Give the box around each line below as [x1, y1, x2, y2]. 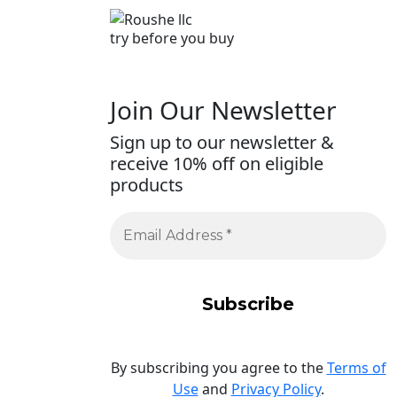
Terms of [326, 357, 386, 378]
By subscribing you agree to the [110, 357, 327, 378]
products [110, 172, 183, 197]
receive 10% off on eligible [110, 151, 323, 175]
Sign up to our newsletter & [110, 129, 334, 154]
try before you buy [110, 28, 234, 49]
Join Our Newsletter [110, 92, 337, 127]
